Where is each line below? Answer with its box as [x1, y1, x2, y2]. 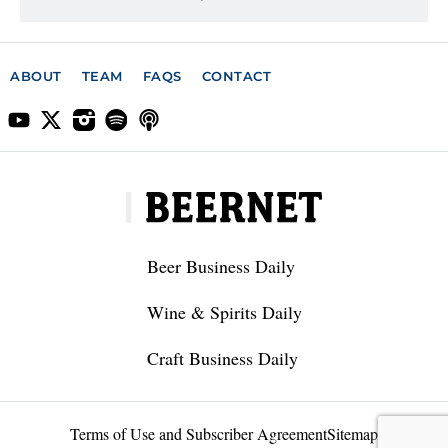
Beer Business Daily [146, 253, 295, 278]
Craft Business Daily [146, 345, 298, 370]
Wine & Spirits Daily [146, 299, 302, 324]
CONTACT [201, 67, 271, 84]
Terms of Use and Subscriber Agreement [70, 422, 327, 444]
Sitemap [327, 422, 378, 444]
